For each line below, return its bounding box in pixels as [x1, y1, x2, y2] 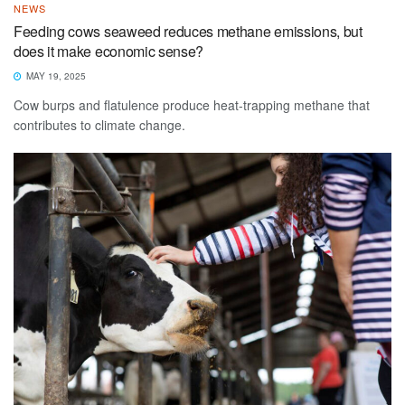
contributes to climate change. [14, 115, 185, 134]
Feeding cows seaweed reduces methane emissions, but [14, 20, 363, 42]
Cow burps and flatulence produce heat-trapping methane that [14, 95, 370, 114]
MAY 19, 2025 [24, 69, 86, 82]
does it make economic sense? [14, 40, 207, 61]
